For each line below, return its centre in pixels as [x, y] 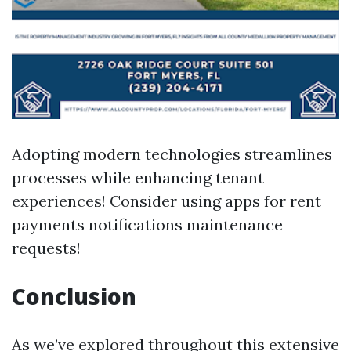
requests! [46, 248]
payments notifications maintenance [147, 224]
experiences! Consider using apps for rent [166, 201]
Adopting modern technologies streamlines [172, 154]
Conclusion [74, 296]
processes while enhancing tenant [138, 177]
